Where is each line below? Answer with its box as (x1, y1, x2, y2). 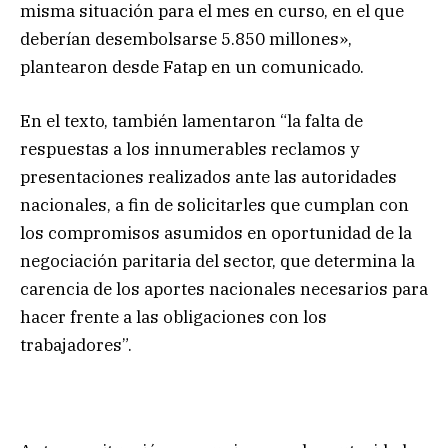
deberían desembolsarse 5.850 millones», (20, 27, 352, 50)
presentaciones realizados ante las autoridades (20, 166, 397, 189)
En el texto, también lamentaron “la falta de (20, 110, 363, 133)
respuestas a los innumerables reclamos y (20, 138, 359, 161)
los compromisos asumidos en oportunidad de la (20, 222, 412, 245)
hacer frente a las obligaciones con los (20, 306, 327, 329)
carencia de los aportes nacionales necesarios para (20, 278, 428, 301)
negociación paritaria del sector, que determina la (20, 250, 415, 273)
